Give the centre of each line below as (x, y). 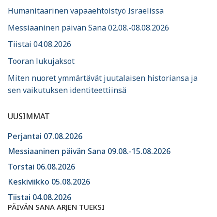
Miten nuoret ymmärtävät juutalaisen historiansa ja (103, 78)
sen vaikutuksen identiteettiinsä (67, 90)
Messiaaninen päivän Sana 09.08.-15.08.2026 (89, 151)
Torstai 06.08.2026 (41, 166)
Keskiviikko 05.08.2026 (49, 182)
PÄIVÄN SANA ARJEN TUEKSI (56, 207)
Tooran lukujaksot (41, 61)
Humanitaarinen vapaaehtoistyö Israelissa (86, 11)
